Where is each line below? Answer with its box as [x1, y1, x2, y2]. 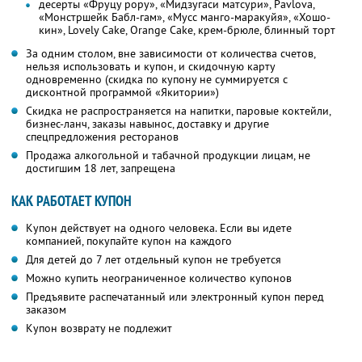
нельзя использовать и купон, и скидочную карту [26, 59, 276, 74]
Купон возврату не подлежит [26, 321, 172, 336]
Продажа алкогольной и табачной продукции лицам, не [26, 148, 310, 163]
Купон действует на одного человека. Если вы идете [26, 221, 292, 236]
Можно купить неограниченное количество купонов [26, 271, 292, 286]
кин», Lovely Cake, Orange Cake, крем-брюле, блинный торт [39, 23, 335, 38]
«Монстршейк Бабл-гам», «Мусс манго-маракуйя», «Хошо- [39, 10, 330, 25]
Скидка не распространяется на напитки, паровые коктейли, [26, 103, 331, 119]
